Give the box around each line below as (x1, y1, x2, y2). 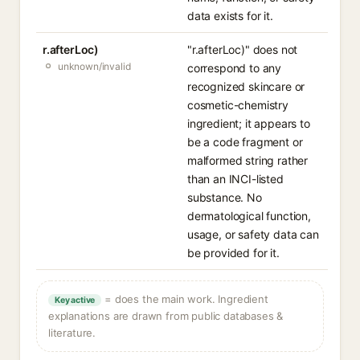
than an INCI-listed (187, 172, 284, 186)
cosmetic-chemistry (187, 98, 288, 112)
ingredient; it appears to (187, 117, 310, 130)
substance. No (187, 190, 262, 204)
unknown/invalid (58, 60, 131, 72)
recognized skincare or (187, 80, 305, 93)
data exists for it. (187, 9, 273, 22)
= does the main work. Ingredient (101, 292, 268, 305)
